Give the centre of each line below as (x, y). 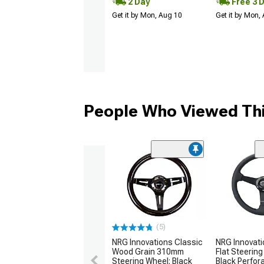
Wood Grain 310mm (148, 252)
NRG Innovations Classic (157, 242)
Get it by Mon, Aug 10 (147, 16)
